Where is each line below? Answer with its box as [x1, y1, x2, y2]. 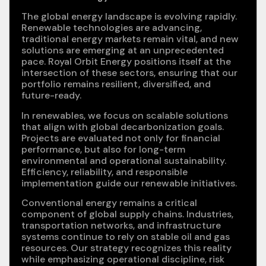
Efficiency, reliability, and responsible [21, 165, 188, 178]
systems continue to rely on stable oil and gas [21, 230, 230, 243]
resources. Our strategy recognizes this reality [21, 241, 232, 254]
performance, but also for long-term [21, 142, 185, 156]
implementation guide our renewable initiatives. [21, 176, 237, 189]
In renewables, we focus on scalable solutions [21, 109, 228, 122]
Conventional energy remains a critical [21, 196, 197, 209]
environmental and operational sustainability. [21, 154, 226, 167]
